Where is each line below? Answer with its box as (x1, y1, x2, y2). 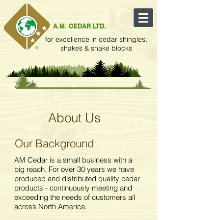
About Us (48, 110, 101, 126)
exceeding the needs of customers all (14, 192, 135, 202)
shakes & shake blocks (60, 44, 132, 53)
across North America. (14, 202, 87, 211)
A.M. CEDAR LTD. (53, 22, 106, 30)
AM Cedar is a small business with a (14, 155, 132, 165)
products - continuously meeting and (14, 183, 132, 192)
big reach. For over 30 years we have (14, 165, 134, 174)
